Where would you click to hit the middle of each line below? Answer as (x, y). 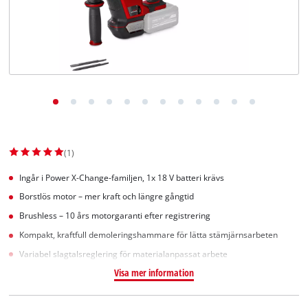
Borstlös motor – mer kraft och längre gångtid (107, 197)
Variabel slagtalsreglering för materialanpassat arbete (124, 254)
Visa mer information (154, 272)
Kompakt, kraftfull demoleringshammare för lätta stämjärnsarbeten (149, 234)
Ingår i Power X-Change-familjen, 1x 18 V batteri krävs (122, 177)
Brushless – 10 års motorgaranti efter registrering (115, 216)
